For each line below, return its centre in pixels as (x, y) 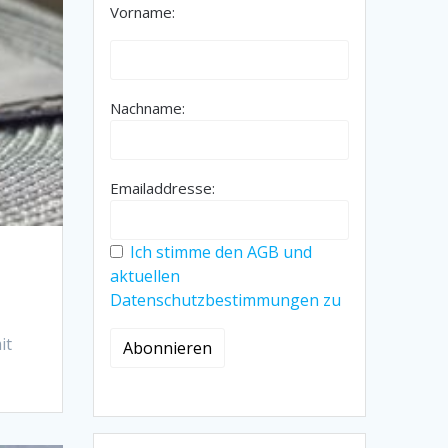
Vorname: (143, 12)
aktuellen (145, 276)
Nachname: (148, 108)
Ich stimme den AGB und (221, 252)
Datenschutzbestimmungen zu (226, 300)
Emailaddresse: (163, 188)
